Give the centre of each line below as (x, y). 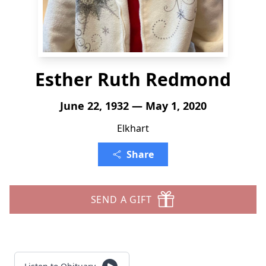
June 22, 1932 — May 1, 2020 (133, 106)
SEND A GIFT (121, 199)
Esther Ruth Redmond (133, 79)
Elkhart (133, 128)
